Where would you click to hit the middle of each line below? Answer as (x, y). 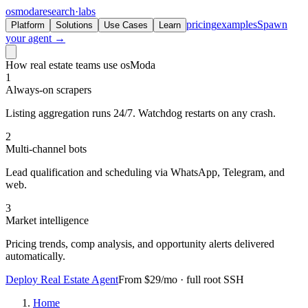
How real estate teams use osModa (80, 65)
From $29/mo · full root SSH (181, 279)
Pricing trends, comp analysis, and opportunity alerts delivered (140, 244)
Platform (28, 25)
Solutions (74, 25)
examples (237, 24)
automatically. (35, 256)
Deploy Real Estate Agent (62, 279)
